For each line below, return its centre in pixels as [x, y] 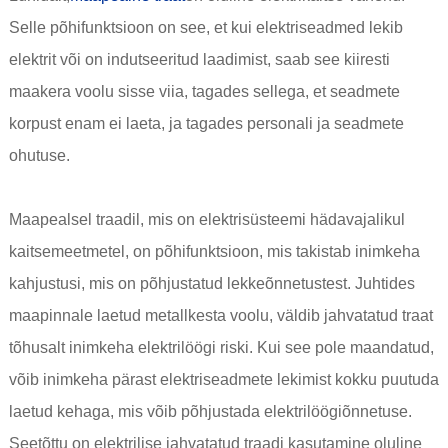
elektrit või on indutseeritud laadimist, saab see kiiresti [199, 60]
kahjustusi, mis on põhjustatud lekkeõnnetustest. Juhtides [211, 284]
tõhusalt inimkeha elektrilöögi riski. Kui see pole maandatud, [221, 348]
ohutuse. [39, 156]
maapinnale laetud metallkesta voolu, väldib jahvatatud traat [220, 316]
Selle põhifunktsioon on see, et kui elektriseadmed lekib [205, 28]
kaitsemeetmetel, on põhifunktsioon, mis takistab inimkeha [214, 252]
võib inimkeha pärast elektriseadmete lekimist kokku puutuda [223, 380]
